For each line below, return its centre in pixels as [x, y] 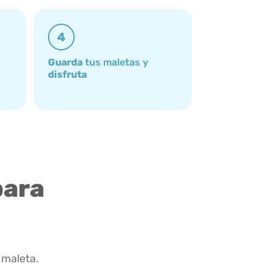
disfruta [67, 74]
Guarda [65, 62]
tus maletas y [115, 62]
